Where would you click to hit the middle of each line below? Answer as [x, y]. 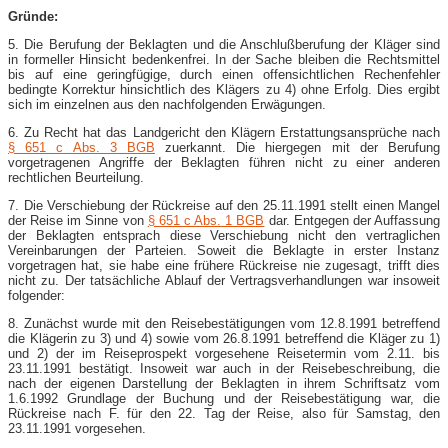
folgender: [36, 295]
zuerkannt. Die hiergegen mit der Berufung [297, 147]
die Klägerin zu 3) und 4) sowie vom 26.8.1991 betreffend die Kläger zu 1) [224, 338]
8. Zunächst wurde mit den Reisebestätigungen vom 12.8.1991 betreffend [224, 323]
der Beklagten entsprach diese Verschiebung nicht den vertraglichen [224, 235]
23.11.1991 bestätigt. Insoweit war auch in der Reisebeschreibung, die [224, 368]
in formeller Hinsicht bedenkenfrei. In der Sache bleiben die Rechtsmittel [224, 59]
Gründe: [33, 16]
